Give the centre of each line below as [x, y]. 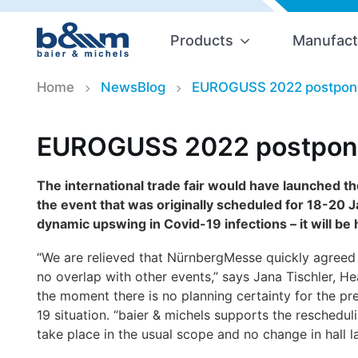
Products [201, 41]
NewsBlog [133, 88]
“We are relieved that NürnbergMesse [151, 258]
